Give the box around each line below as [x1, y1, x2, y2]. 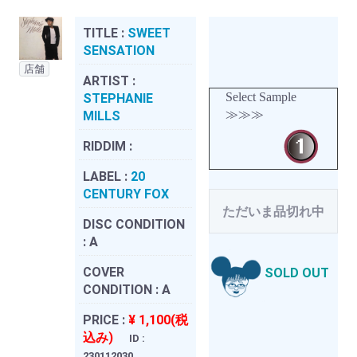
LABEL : [83, 168, 131, 184]
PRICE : [83, 312, 128, 328]
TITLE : [83, 25, 127, 41]
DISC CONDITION [83, 216, 185, 232]
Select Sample [226, 89, 296, 104]
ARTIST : [83, 73, 135, 88]
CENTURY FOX [83, 186, 169, 202]
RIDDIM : [83, 138, 132, 154]
